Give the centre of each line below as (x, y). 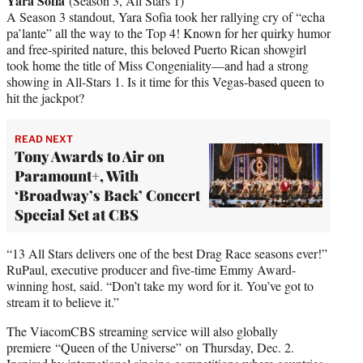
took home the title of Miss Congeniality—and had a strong (158, 65)
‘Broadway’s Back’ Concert (107, 195)
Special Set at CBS (77, 214)
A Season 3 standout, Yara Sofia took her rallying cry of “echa (166, 16)
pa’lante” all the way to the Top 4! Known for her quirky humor (169, 32)
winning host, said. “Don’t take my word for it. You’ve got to (160, 285)
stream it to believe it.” (63, 301)
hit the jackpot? (45, 97)
